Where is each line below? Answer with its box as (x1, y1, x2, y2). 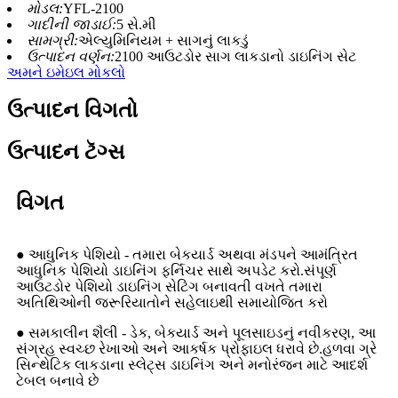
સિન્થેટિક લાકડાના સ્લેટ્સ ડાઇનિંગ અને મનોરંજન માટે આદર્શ (16, 356, 368, 372)
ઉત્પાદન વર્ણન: (27, 49, 115, 65)
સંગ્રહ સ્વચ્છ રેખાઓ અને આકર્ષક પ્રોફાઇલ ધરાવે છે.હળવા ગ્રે (16, 340, 377, 356)
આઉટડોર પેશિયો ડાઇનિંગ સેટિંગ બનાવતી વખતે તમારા (16, 278, 322, 294)
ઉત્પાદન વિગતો (7, 99, 138, 123)
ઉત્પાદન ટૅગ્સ (7, 140, 124, 164)
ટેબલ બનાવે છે (16, 372, 99, 388)
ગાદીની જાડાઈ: (27, 17, 116, 33)
